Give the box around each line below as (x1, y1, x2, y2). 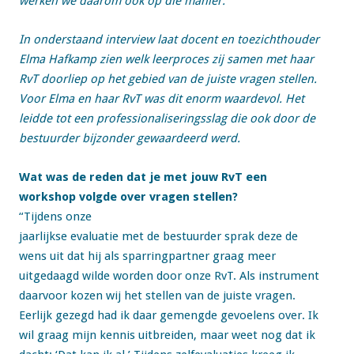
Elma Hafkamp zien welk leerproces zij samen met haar (19, 52, 314, 66)
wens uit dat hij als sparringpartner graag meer (19, 249, 276, 263)
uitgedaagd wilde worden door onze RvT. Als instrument (19, 269, 319, 283)
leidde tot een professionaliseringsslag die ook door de (19, 111, 315, 126)
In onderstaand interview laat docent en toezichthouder (19, 32, 319, 47)
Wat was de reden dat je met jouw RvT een (19, 170, 267, 184)
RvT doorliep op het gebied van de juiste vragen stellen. (19, 72, 317, 86)
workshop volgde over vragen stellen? (19, 190, 238, 204)
